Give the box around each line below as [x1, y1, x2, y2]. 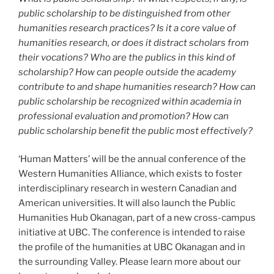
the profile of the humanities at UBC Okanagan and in [18, 242, 245, 253]
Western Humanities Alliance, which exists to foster [18, 168, 242, 180]
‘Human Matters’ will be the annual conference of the [18, 154, 246, 165]
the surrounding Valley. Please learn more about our [18, 256, 241, 268]
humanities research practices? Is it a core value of [18, 22, 236, 34]
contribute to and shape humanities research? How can [18, 81, 256, 92]
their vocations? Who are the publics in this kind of [18, 51, 235, 63]
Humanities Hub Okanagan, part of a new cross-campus [18, 212, 256, 224]
